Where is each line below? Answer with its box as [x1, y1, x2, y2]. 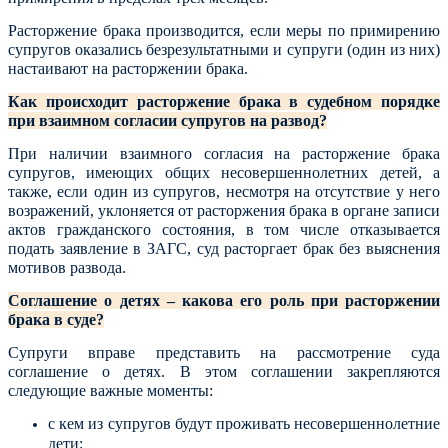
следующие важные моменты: [8, 382, 213, 399]
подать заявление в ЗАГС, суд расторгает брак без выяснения [8, 240, 440, 257]
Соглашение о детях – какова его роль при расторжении [8, 292, 440, 309]
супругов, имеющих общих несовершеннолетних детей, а [8, 164, 440, 181]
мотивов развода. [8, 259, 126, 276]
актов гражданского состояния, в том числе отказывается [8, 221, 440, 238]
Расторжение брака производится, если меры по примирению [8, 22, 440, 39]
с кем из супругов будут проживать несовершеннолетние [48, 415, 440, 432]
